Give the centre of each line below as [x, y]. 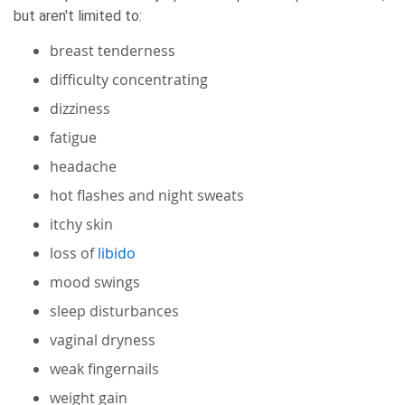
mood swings [95, 282]
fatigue [73, 137]
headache [83, 166]
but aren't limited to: [78, 15]
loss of [74, 253]
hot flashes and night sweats [147, 195]
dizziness [80, 108]
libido [117, 253]
